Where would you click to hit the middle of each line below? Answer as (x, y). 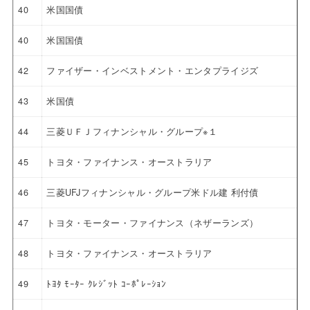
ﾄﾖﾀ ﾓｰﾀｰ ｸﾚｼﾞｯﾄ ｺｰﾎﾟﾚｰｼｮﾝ (107, 283)
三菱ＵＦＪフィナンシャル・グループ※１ (132, 131)
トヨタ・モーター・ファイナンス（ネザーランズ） (153, 222)
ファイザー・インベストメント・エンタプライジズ (153, 70)
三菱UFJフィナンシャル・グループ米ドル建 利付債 (153, 192)
